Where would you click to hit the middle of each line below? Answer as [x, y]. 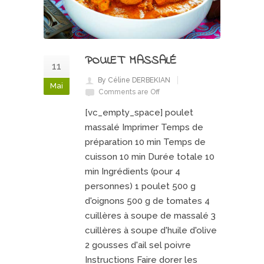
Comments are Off [129, 92]
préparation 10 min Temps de [145, 142]
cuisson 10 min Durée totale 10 [150, 156]
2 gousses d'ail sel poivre [138, 245]
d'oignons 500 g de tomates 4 [147, 201]
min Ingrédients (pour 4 [133, 171]
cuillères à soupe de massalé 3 [150, 215]
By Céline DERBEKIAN [134, 80]
